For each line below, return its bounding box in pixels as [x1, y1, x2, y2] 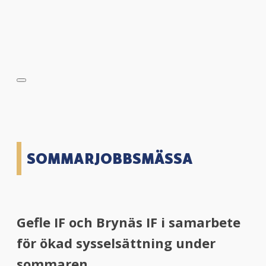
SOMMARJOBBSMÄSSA [27, 149, 193, 168]
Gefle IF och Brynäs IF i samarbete [17, 213, 240, 231]
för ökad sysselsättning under [17, 234, 216, 252]
